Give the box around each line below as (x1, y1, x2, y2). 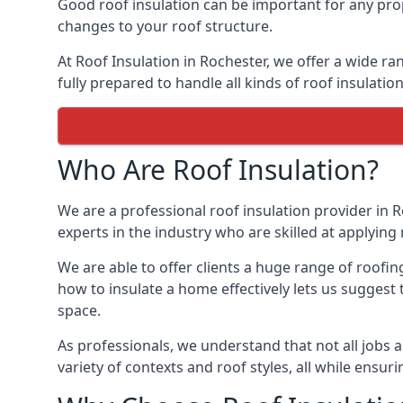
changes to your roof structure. (58, 16, 273, 36)
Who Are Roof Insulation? (58, 151, 379, 188)
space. (58, 300, 101, 320)
